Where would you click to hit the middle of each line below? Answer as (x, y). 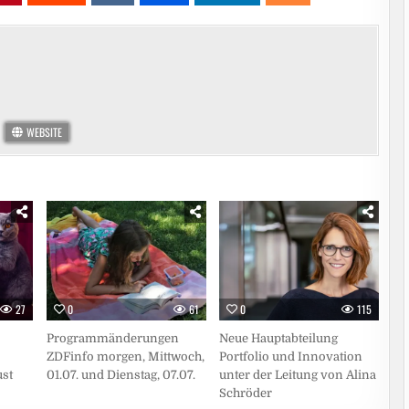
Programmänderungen (112, 339)
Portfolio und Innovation (291, 357)
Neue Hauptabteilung (279, 339)
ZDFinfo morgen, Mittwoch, (125, 357)
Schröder (246, 393)
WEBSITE (42, 132)
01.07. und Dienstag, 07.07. (121, 375)
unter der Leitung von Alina (298, 375)
